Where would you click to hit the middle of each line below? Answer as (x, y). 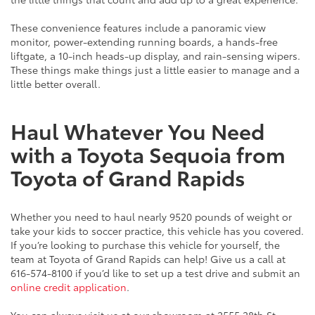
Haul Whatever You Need (137, 130)
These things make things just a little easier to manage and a (155, 69)
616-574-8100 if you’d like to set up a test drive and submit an (155, 272)
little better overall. (56, 83)
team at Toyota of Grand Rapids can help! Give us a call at (148, 258)
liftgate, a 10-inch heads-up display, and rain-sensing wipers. (155, 55)
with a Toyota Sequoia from (148, 153)
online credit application (69, 287)
